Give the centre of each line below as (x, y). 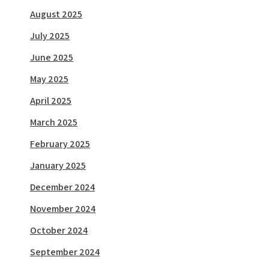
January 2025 (58, 165)
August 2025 (56, 14)
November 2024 (63, 209)
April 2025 (51, 101)
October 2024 (59, 230)
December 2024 (62, 187)
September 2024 (65, 252)
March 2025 (54, 122)
